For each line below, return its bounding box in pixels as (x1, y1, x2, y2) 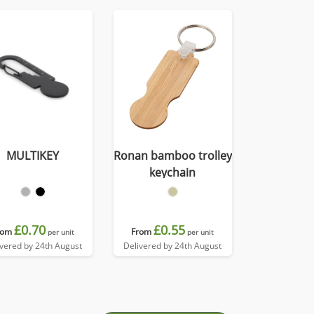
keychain (149, 165, 196, 180)
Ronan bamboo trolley (113, 148, 232, 163)
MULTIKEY (6, 148, 60, 163)
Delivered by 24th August (123, 240, 222, 252)
